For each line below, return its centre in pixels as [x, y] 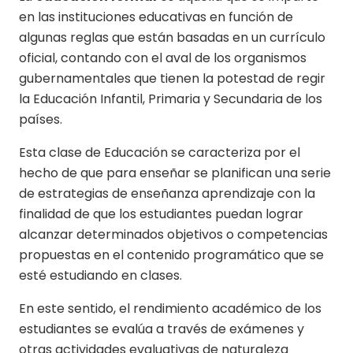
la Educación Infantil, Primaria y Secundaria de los [171, 98]
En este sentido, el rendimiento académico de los [170, 308]
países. [41, 119]
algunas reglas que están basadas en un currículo [172, 37]
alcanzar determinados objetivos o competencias [173, 234]
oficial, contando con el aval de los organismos [163, 58]
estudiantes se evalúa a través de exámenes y [162, 329]
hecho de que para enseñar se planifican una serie [175, 173]
